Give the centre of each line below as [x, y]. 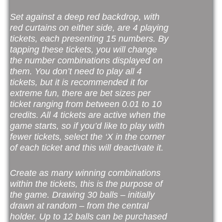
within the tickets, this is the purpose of [86, 184]
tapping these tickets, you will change [83, 50]
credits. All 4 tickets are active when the [88, 115]
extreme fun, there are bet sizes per [80, 93]
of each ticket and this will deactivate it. [87, 148]
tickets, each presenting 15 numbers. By [89, 39]
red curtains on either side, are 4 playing [89, 28]
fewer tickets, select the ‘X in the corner [87, 137]
